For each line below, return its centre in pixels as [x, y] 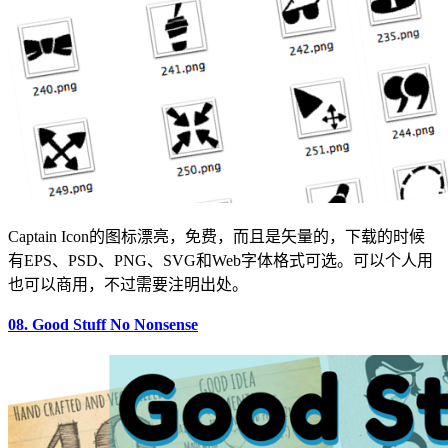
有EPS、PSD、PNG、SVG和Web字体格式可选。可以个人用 [220, 260]
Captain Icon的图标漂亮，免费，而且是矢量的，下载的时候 [216, 236]
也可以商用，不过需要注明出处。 [128, 284]
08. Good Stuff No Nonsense [103, 324]
